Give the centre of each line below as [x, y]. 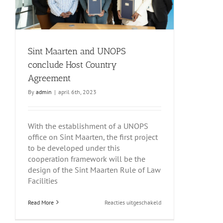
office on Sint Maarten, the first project [93, 137]
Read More [41, 203]
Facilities [43, 181]
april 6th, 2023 [77, 92]
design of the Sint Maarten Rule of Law [94, 170]
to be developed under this [74, 148]
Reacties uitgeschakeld [133, 203]
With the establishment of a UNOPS [88, 126]
